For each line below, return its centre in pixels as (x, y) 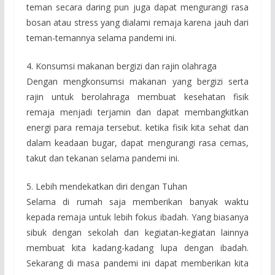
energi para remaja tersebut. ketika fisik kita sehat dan (137, 127)
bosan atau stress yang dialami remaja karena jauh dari (137, 22)
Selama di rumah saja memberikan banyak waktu (137, 201)
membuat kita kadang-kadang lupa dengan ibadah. (137, 247)
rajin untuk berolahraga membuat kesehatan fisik (137, 96)
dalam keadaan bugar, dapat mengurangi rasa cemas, (137, 142)
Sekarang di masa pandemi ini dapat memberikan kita (137, 263)
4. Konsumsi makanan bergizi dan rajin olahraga (121, 66)
